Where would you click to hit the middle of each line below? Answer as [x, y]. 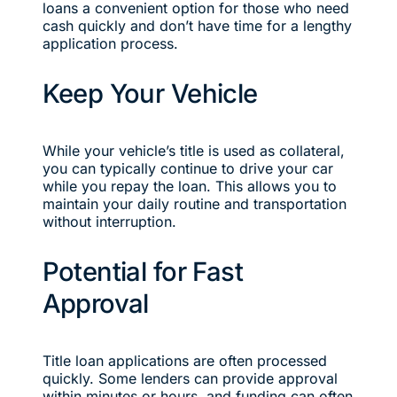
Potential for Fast [143, 272]
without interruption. [109, 222]
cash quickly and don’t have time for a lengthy [197, 25]
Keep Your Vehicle [150, 94]
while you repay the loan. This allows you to [189, 187]
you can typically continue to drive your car [187, 169]
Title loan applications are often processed [184, 361]
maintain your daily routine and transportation [194, 204]
